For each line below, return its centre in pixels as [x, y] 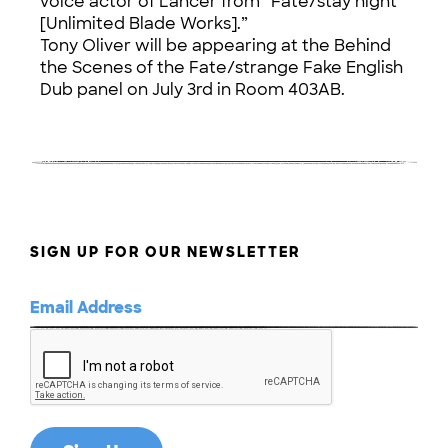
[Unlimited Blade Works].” [144, 23]
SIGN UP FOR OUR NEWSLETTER [165, 252]
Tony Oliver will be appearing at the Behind [215, 45]
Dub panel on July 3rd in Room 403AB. [192, 89]
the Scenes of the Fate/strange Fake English [221, 67]
